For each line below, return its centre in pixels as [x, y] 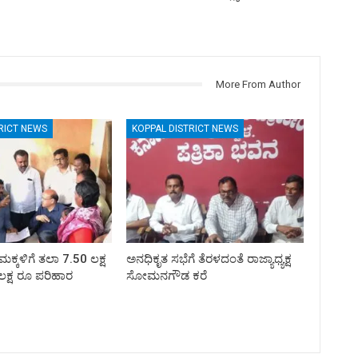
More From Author [258, 84]
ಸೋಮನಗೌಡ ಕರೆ [167, 275]
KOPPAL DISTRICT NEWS [185, 128]
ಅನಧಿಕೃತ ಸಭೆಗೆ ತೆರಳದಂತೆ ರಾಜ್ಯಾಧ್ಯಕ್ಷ [209, 259]
